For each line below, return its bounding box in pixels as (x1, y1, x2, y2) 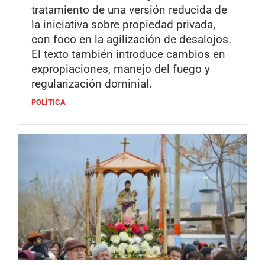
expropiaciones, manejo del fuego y (31, 62, 210, 76)
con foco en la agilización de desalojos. (31, 32, 231, 46)
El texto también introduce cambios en (31, 47, 225, 61)
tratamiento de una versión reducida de (31, 2, 227, 17)
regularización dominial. (31, 76, 152, 91)
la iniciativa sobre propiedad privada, (31, 17, 215, 31)
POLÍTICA (31, 97, 66, 106)
